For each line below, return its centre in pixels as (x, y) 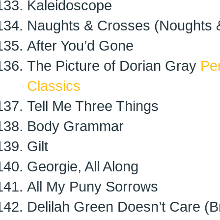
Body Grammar (75, 126)
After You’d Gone (80, 45)
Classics (54, 86)
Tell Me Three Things (93, 106)
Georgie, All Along (83, 166)
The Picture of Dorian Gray (114, 66)
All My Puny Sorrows (93, 186)
